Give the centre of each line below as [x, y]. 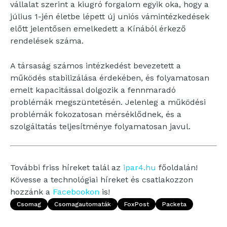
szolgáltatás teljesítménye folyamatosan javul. [100, 126]
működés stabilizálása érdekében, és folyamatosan [110, 78]
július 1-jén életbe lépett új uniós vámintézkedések [110, 16]
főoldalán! [177, 167]
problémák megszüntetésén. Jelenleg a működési [108, 102]
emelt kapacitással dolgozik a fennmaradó [93, 90]
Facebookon [76, 192]
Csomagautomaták [83, 204]
